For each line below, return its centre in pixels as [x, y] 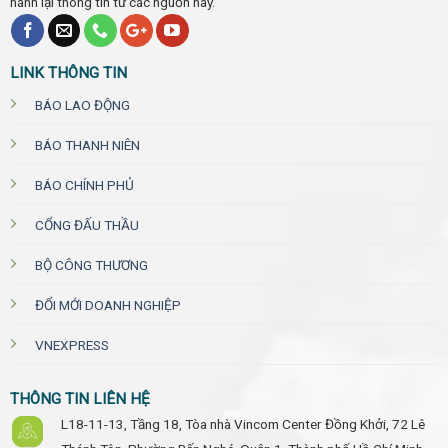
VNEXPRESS [71, 345]
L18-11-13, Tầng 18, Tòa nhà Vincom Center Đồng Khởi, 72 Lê [242, 423]
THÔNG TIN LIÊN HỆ [79, 398]
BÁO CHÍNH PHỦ [84, 185]
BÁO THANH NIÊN [87, 145]
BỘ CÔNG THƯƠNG [91, 265]
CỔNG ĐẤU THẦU [86, 225]
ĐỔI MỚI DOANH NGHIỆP [107, 305]
